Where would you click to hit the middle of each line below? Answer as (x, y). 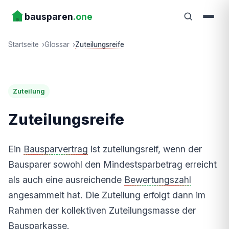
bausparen (49, 16)
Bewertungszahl (158, 179)
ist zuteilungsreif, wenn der (145, 149)
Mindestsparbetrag (143, 164)
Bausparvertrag (56, 149)
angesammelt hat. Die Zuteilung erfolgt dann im (107, 195)
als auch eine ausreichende (66, 179)
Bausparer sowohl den (56, 164)
